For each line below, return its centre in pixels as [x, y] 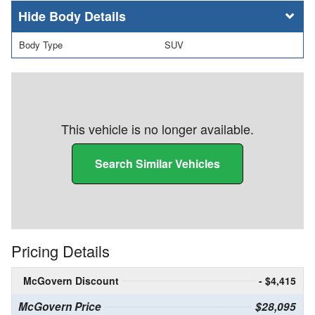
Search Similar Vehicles [157, 163]
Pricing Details [60, 250]
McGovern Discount [71, 280]
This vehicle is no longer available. [157, 128]
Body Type [41, 45]
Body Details [88, 17]
